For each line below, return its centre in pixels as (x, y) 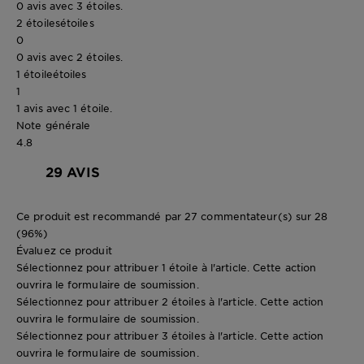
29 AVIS (73, 171)
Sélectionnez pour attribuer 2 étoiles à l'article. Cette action (170, 301)
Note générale (54, 125)
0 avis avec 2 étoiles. (70, 56)
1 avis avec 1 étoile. (65, 108)
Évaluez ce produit (64, 250)
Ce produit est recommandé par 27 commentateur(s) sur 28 (172, 216)
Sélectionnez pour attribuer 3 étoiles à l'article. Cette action (170, 335)
